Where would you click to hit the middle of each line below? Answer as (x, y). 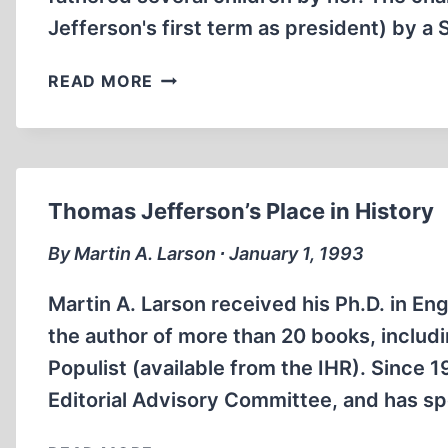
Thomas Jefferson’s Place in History (241, 211)
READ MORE (101, 81)
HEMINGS (192, 125)
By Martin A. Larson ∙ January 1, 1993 (206, 253)
